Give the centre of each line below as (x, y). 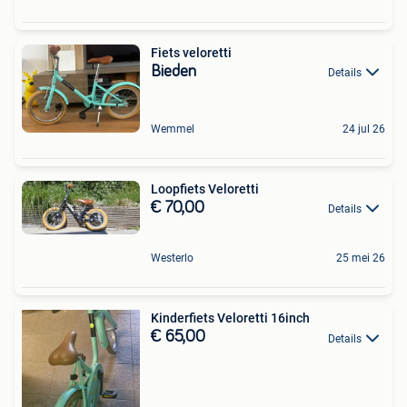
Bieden (174, 71)
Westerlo (172, 258)
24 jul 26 (364, 129)
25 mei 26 (361, 258)
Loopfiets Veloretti (205, 189)
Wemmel (173, 129)
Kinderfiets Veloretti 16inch (230, 318)
